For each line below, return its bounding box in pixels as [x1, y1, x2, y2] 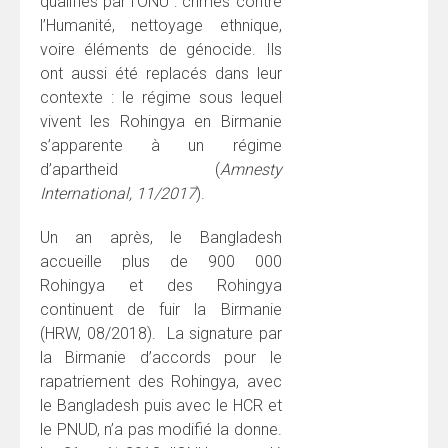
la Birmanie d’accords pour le [40, 347, 282, 367]
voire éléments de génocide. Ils [40, 39, 282, 59]
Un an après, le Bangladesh [40, 227, 282, 247]
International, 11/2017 [40, 183, 196, 203]
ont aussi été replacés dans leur [40, 63, 282, 83]
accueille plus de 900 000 [40, 251, 282, 271]
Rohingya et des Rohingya [40, 275, 282, 295]
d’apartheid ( [40, 159, 220, 179]
